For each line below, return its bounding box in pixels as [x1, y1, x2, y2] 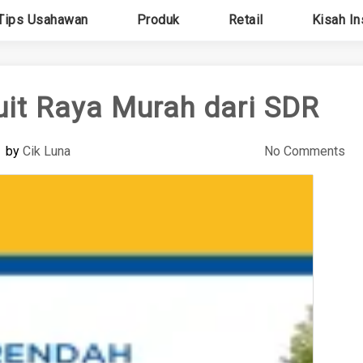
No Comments [263, 143, 345, 159]
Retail [228, 12, 263, 28]
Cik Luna [22, 143, 70, 159]
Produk [136, 12, 180, 28]
